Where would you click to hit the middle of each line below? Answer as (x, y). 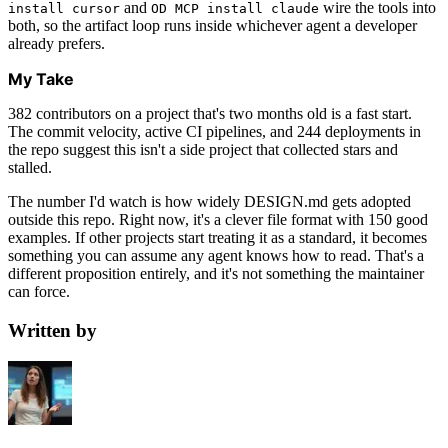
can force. (39, 292)
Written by (52, 331)
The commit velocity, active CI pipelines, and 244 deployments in (214, 132)
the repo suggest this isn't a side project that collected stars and (203, 150)
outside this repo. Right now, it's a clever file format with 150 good (218, 220)
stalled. (30, 168)
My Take (41, 79)
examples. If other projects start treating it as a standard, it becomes (217, 238)
